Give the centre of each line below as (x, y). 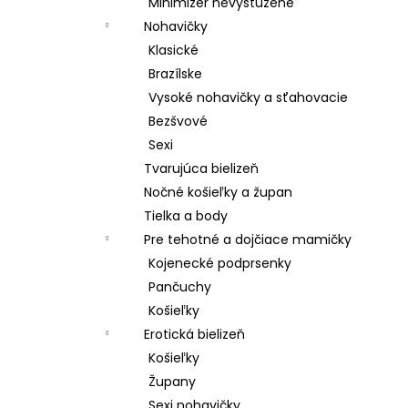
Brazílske (175, 74)
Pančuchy (180, 287)
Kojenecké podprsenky (220, 263)
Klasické (173, 50)
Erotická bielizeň (194, 334)
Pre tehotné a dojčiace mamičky (248, 240)
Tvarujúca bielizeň (201, 168)
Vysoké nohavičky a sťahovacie (248, 97)
